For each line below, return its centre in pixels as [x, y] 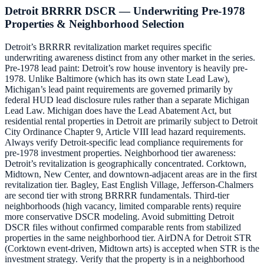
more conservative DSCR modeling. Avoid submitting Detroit [119, 217]
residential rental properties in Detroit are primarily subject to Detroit [131, 121]
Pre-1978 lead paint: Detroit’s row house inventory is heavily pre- [126, 68]
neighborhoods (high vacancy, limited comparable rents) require [123, 206]
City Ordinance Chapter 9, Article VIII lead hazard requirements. [125, 132]
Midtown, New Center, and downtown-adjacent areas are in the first [131, 174]
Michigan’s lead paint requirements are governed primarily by [119, 90]
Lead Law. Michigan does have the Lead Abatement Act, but [118, 111]
